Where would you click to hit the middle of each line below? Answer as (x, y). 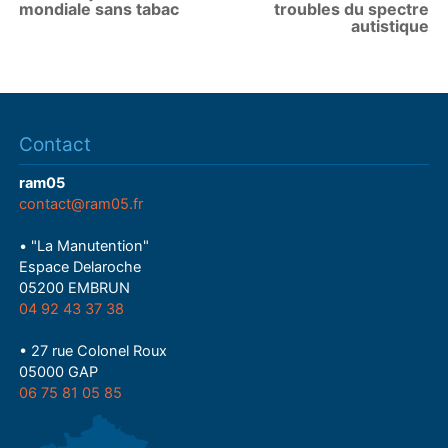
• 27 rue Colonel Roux (93, 351)
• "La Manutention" (84, 246)
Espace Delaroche (80, 267)
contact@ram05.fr (81, 204)
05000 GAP (59, 372)
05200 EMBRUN (75, 288)
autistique (389, 26)
